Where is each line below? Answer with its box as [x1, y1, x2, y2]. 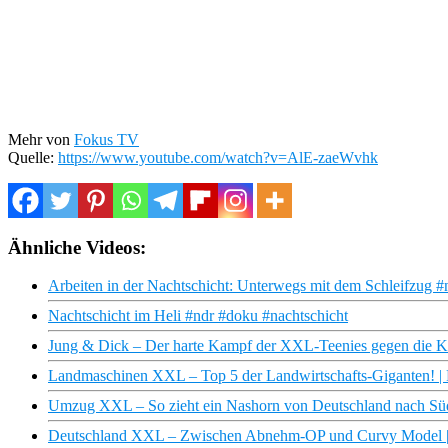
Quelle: [8, 148, 58, 166]
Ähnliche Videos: [8, 236, 146, 258]
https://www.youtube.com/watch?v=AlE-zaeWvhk [58, 148, 378, 166]
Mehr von [8, 130, 74, 148]
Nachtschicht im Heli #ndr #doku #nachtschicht [48, 307, 348, 325]
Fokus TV [74, 130, 139, 148]
